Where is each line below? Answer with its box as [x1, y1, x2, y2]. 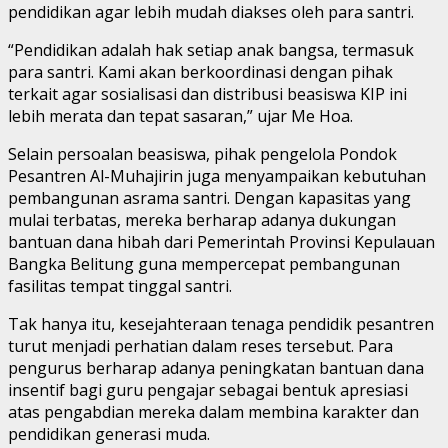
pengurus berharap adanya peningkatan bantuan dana [8, 356, 424, 379]
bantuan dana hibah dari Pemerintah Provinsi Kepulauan [8, 230, 435, 253]
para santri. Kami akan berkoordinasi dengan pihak [8, 60, 393, 83]
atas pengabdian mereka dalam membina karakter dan [8, 400, 419, 423]
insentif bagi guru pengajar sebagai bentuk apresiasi [8, 378, 408, 401]
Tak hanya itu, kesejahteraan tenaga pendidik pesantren [8, 312, 434, 335]
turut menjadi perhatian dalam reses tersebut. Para [8, 334, 393, 357]
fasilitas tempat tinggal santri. [8, 274, 232, 297]
